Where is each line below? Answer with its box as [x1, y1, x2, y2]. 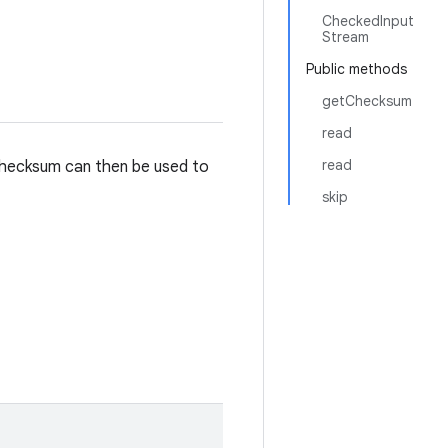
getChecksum [322, 92, 412, 110]
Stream [322, 28, 369, 46]
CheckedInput [322, 12, 414, 30]
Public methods [306, 60, 407, 78]
